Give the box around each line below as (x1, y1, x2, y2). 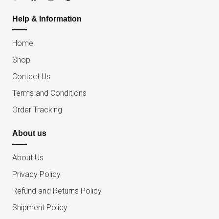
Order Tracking (12, 105, 62, 115)
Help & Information (12, 15, 82, 23)
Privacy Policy (12, 170, 61, 179)
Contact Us (12, 72, 50, 82)
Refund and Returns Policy (12, 186, 102, 196)
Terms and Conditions (12, 88, 87, 98)
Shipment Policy (12, 203, 67, 213)
